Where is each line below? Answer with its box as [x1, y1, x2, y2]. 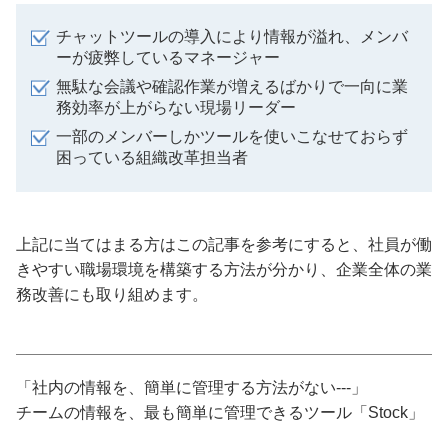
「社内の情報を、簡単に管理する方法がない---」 [16, 378, 367, 396]
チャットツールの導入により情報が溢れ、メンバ [56, 27, 408, 45]
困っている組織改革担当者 [56, 148, 248, 166]
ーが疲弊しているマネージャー [56, 48, 280, 66]
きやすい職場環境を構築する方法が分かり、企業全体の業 [16, 260, 432, 278]
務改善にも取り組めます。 [16, 285, 208, 303]
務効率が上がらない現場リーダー [56, 98, 296, 116]
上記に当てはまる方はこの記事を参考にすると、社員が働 [16, 235, 432, 253]
